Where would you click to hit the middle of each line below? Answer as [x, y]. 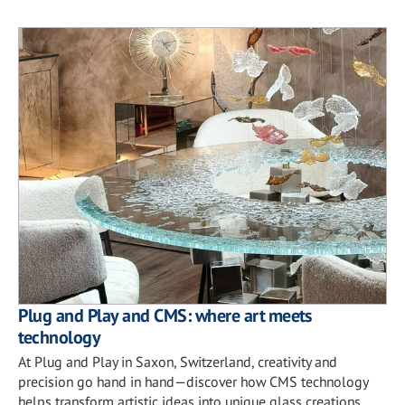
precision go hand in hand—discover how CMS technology [193, 381]
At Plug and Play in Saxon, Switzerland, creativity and [178, 361]
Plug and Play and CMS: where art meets [165, 315]
